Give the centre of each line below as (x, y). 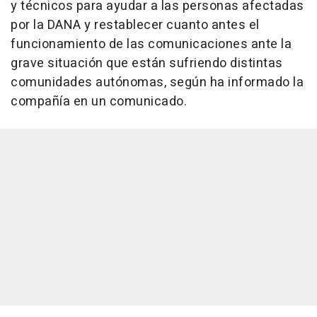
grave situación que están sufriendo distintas (147, 64)
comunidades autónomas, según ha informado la (157, 83)
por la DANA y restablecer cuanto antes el (135, 25)
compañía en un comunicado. (99, 102)
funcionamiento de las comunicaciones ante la (151, 45)
